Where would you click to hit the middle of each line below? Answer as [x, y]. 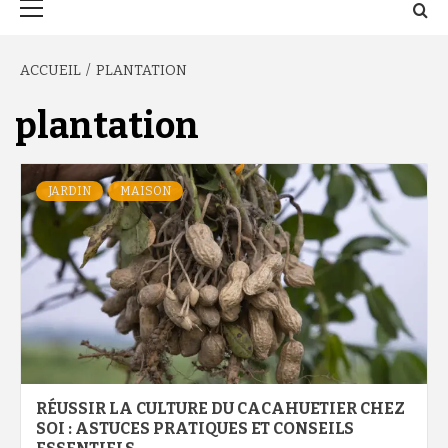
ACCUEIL [50, 70]
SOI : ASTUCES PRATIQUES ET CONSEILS [195, 428]
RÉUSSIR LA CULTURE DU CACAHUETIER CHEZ [220, 408]
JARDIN [69, 191]
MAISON [145, 191]
